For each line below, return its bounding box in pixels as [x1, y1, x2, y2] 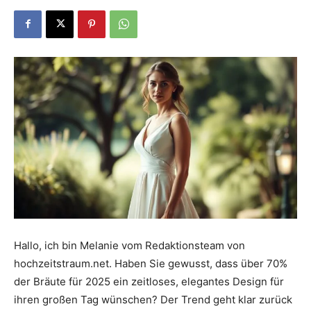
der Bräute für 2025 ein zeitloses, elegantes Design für [14, 274, 284, 288]
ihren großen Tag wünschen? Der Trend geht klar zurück [14, 292, 292, 306]
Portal [155, 69, 181, 82]
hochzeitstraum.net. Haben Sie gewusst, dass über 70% [14, 256, 287, 270]
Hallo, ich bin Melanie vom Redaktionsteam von [14, 238, 245, 252]
